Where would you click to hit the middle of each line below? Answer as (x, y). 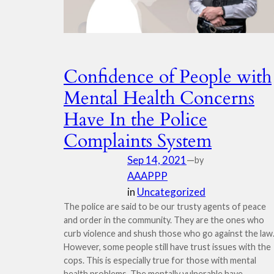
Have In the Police (135, 120)
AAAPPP (147, 176)
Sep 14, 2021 (157, 160)
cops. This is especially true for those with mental (160, 260)
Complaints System (138, 141)
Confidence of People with (168, 77)
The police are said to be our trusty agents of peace (165, 206)
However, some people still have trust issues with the (167, 247)
